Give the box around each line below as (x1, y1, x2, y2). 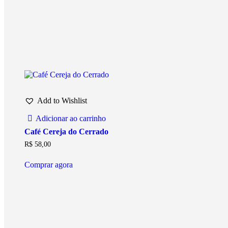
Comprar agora (24, 160, 73, 169)
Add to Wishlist (37, 96, 87, 105)
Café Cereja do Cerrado (24, 127, 108, 136)
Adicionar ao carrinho (36, 113, 106, 123)
